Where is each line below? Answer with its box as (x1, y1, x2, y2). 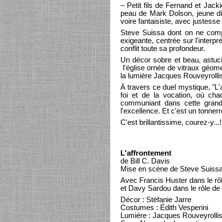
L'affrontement (120, 149, 171, 157)
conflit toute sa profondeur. (120, 45, 205, 53)
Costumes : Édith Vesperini (120, 204, 208, 212)
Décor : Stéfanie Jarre (120, 196, 191, 204)
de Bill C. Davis (120, 157, 170, 165)
